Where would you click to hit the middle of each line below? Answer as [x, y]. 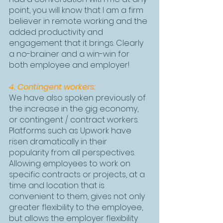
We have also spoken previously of [78, 98]
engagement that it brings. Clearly [77, 43]
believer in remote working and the [79, 21]
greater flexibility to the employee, [77, 207]
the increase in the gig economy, [75, 109]
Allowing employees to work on [71, 164]
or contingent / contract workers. [75, 120]
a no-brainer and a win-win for [70, 54]
